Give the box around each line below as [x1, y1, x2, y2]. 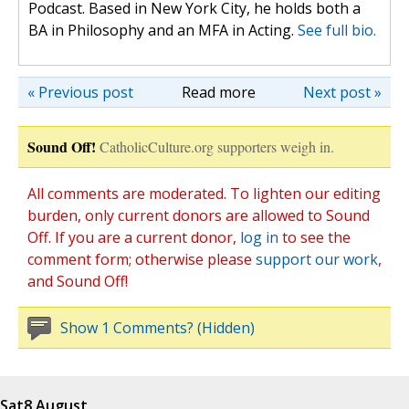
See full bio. [298, 20, 376, 41]
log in [240, 227, 278, 248]
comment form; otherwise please [27, 249, 256, 270]
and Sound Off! [27, 271, 128, 292]
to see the [278, 227, 351, 248]
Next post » [303, 82, 382, 103]
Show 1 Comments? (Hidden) [60, 318, 255, 339]
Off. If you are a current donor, [27, 227, 240, 248]
